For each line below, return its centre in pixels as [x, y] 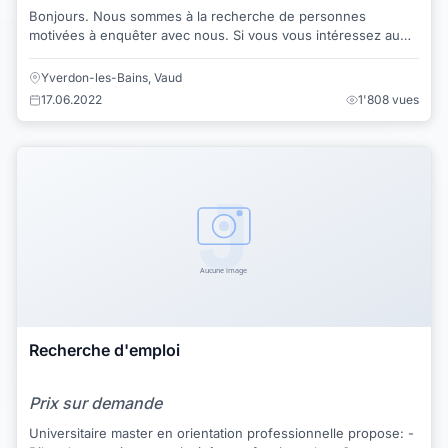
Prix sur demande [95, 403]
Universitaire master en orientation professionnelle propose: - [218, 433]
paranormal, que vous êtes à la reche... [150, 53]
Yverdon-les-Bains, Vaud [111, 77]
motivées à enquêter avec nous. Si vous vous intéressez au [131, 34]
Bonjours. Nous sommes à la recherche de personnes [61, 15]
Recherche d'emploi [104, 349]
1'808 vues [388, 99]
